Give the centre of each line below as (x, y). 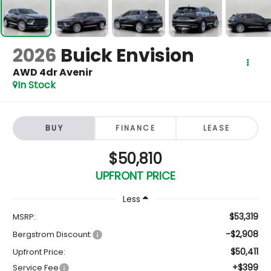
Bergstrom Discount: (53, 234)
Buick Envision (128, 56)
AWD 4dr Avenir (53, 73)
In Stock (37, 85)
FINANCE (135, 128)
